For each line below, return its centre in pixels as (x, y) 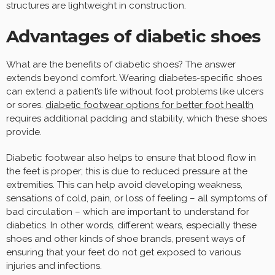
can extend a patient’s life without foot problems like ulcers (135, 91)
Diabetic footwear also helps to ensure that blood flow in (131, 157)
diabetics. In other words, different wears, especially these (131, 225)
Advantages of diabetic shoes (134, 36)
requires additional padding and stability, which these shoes (137, 118)
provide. (24, 132)
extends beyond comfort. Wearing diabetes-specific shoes (134, 78)
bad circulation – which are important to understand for (128, 211)
